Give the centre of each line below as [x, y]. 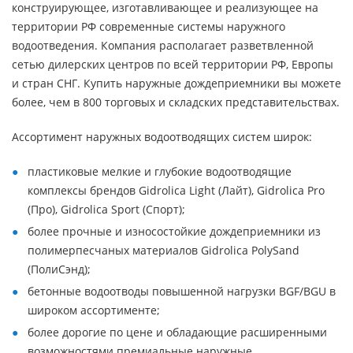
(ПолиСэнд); [59, 269]
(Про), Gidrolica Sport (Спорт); [106, 209]
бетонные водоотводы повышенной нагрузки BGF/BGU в [182, 291]
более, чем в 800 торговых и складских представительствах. [176, 102]
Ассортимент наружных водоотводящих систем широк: [162, 137]
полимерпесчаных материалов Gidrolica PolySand [163, 250]
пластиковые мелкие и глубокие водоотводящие [160, 171]
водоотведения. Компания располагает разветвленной [163, 45]
